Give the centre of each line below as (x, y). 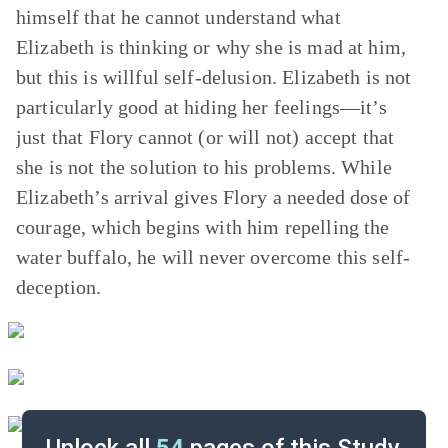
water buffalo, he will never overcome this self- (213, 257)
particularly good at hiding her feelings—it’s (201, 107)
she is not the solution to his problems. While (204, 167)
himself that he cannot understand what (178, 17)
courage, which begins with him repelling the (203, 227)
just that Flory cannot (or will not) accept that (205, 137)
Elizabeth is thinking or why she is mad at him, (211, 47)
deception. (59, 287)
